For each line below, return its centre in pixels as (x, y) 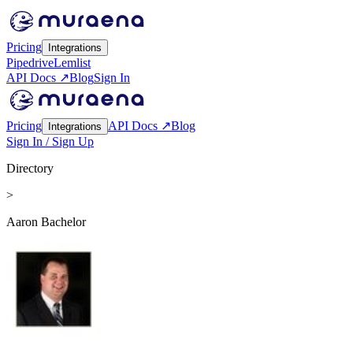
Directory (30, 168)
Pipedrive (30, 63)
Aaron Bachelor (46, 222)
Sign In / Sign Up (50, 141)
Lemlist (72, 63)
